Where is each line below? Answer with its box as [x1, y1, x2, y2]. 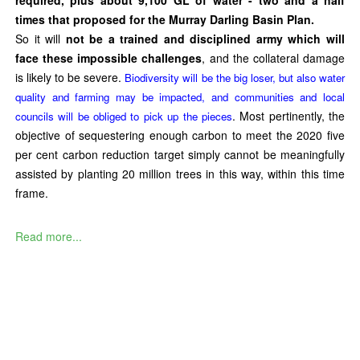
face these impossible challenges [15, 49, 202, 66]
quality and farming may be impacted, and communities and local [15, 88, 345, 104]
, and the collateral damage [202, 49, 346, 66]
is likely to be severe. [15, 68, 122, 85]
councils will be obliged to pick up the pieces [15, 108, 232, 124]
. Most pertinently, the [231, 107, 346, 124]
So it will [15, 30, 66, 47]
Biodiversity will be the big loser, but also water [121, 69, 346, 85]
